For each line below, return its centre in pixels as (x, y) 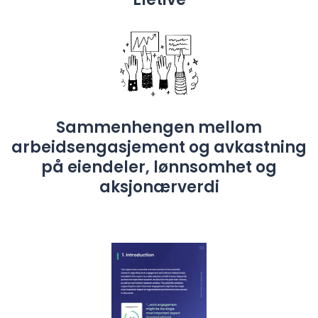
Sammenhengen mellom (159, 127)
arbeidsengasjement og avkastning (159, 147)
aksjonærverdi (159, 187)
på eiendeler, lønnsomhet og (159, 167)
